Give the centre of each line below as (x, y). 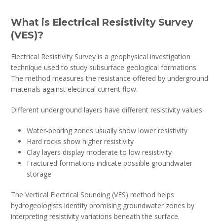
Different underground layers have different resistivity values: (108, 110)
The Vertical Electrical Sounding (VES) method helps (93, 194)
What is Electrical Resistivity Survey (102, 22)
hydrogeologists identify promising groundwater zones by (103, 205)
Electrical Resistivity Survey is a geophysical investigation (101, 56)
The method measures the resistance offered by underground (110, 78)
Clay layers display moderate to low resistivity (99, 152)
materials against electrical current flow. (74, 89)
